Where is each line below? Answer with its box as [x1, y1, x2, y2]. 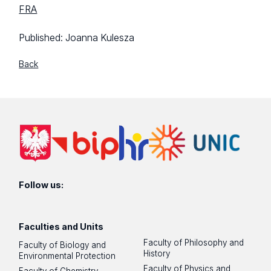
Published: [19, 31, 66, 44]
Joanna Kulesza [65, 31, 135, 44]
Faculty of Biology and [19, 240, 106, 250]
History [143, 248, 171, 258]
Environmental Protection [19, 250, 116, 261]
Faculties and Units [19, 221, 104, 232]
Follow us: [19, 179, 64, 190]
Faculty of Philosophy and [143, 237, 244, 247]
